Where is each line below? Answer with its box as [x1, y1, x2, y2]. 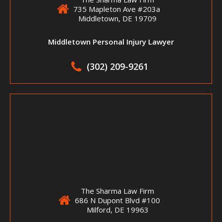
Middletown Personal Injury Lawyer [48, 36, 174, 47]
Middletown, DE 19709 [78, 13, 157, 23]
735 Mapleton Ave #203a [73, 3, 162, 14]
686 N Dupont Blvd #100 [75, 195, 160, 205]
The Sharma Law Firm [81, 185, 154, 196]
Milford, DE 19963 [86, 204, 149, 215]
